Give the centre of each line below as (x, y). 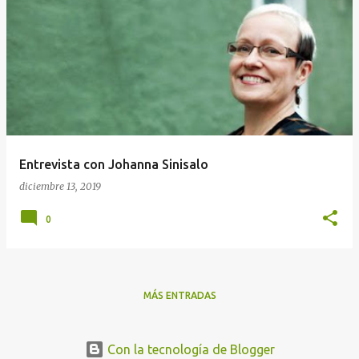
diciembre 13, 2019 (60, 186)
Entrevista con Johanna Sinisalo (114, 164)
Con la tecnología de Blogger (189, 349)
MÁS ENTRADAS (179, 295)
